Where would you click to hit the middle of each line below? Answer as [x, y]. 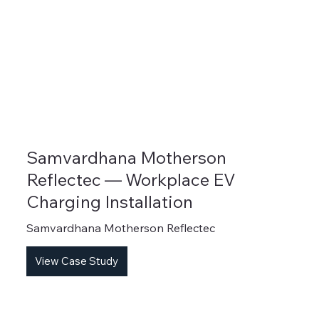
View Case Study [77, 261]
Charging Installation [109, 202]
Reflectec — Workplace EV [131, 180]
